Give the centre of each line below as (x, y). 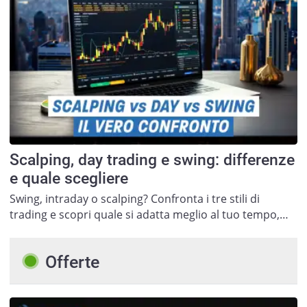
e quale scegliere (69, 179)
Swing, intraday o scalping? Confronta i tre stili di (134, 198)
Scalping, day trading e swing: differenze (152, 160)
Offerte (72, 262)
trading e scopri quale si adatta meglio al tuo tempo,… (149, 214)
